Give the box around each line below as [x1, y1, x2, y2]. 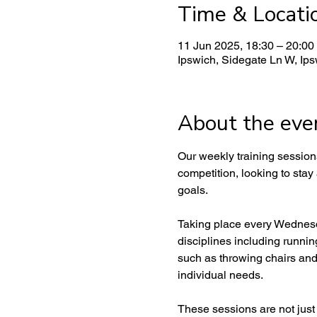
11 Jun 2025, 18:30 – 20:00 [177, 39, 314, 52]
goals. [177, 183, 208, 197]
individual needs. [177, 268, 263, 282]
